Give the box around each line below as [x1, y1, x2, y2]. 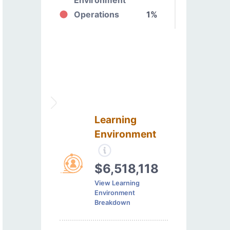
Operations [74, 9, 119, 20]
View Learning [94, 179, 140, 187]
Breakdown [94, 198, 131, 206]
